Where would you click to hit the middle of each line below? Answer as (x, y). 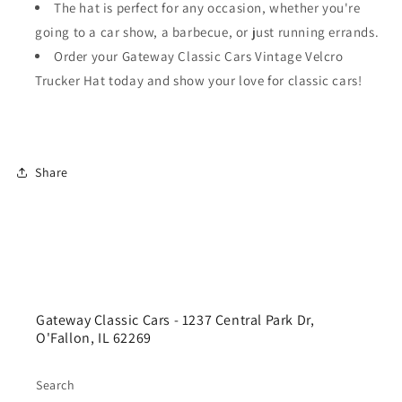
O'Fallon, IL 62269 (94, 338)
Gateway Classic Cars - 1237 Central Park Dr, (175, 320)
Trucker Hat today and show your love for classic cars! (199, 81)
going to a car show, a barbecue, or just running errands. (207, 32)
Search (56, 385)
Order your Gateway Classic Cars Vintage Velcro (199, 57)
